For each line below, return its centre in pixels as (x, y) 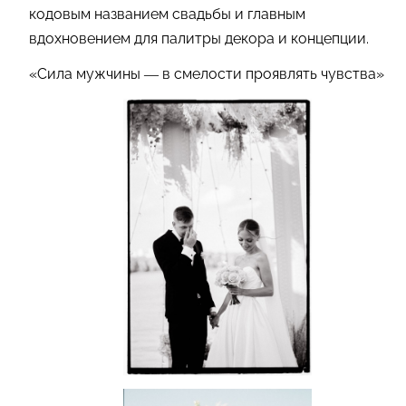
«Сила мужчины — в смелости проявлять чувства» (207, 73)
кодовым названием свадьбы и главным (167, 14)
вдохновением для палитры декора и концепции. (199, 38)
